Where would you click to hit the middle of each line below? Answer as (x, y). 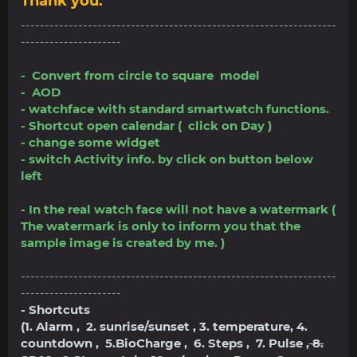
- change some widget (90, 142)
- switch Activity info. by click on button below (167, 159)
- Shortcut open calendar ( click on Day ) (146, 126)
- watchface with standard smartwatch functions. (175, 109)
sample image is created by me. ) (123, 243)
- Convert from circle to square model (140, 75)
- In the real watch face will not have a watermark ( (178, 209)
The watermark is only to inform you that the (161, 226)
